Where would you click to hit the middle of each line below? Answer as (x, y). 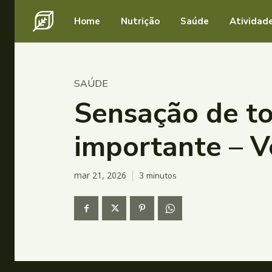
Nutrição (140, 21)
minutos (160, 175)
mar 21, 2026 (100, 175)
